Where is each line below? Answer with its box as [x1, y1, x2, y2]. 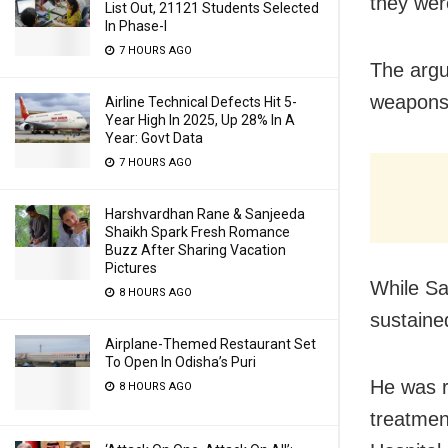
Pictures [105, 260, 157, 276]
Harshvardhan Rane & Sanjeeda [105, 206, 305, 222]
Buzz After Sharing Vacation [105, 242, 286, 258]
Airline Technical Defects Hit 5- [105, 94, 297, 110]
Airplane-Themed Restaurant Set [105, 336, 316, 352]
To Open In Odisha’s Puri [105, 354, 256, 370]
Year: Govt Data [105, 130, 203, 146]
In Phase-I [105, 18, 167, 34]
